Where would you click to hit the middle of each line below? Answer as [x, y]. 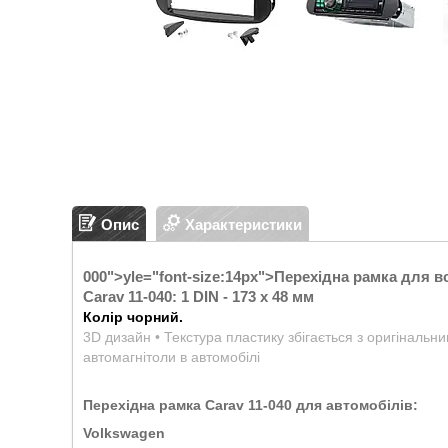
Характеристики [243, 224]
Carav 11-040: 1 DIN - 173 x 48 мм [198, 296]
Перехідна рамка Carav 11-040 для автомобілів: [250, 405]
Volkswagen [124, 433]
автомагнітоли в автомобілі [171, 357]
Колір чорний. [133, 317]
